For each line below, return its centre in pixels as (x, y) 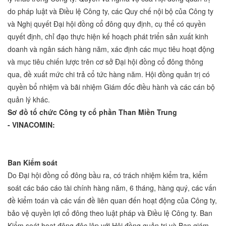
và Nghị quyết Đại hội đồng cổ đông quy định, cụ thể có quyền (107, 24)
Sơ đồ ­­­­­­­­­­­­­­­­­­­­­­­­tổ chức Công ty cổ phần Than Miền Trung (92, 112)
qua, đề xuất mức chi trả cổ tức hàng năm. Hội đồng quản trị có (109, 74)
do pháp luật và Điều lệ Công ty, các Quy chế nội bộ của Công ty (110, 11)
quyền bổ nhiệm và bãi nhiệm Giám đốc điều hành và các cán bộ (111, 87)
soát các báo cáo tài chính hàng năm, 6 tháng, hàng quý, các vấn (112, 188)
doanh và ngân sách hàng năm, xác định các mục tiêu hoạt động (111, 49)
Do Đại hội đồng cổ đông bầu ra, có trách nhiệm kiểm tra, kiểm (108, 175)
